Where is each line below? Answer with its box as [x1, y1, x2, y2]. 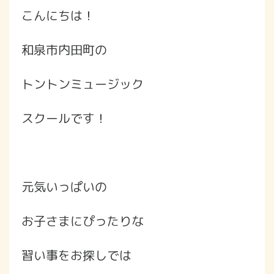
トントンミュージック [21, 75, 144, 92]
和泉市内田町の [21, 40, 107, 58]
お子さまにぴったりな [21, 212, 144, 229]
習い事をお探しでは [21, 246, 131, 264]
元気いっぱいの [21, 177, 107, 195]
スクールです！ [21, 109, 107, 127]
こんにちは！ [21, 6, 95, 24]
